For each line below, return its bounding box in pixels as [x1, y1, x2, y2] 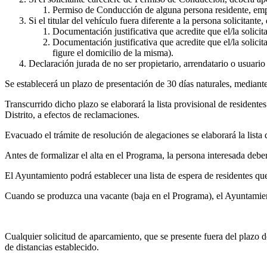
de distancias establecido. [5, 242, 99, 252]
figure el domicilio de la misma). [52, 48, 173, 58]
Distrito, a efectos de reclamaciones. [5, 110, 139, 120]
